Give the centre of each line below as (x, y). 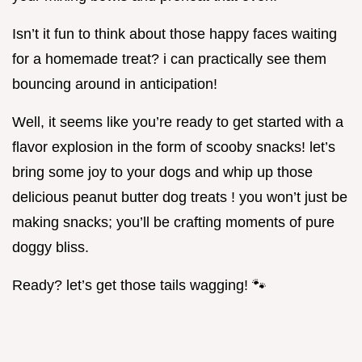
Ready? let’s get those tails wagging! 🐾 (139, 286)
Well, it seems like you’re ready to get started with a (178, 122)
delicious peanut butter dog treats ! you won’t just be (180, 198)
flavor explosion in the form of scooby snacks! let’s (174, 147)
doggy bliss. (51, 248)
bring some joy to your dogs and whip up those (162, 173)
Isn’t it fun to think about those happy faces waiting (175, 34)
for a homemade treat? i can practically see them (169, 59)
